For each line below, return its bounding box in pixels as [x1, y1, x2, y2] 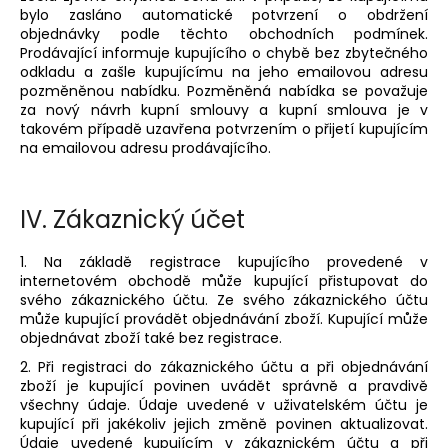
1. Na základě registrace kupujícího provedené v [20, 251, 428, 272]
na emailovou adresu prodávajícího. [20, 137, 271, 158]
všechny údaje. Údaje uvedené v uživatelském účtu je [20, 394, 428, 415]
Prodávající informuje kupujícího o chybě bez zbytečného [20, 42, 428, 63]
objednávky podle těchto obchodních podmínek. [20, 23, 428, 44]
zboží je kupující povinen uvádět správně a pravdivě [20, 375, 428, 396]
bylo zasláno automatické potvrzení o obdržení [20, 4, 428, 25]
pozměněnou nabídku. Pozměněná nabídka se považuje [20, 80, 428, 101]
